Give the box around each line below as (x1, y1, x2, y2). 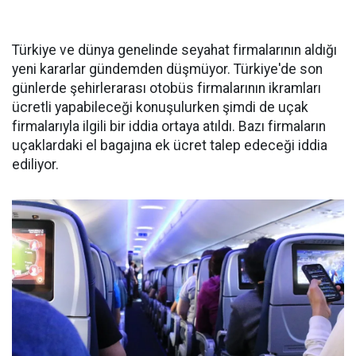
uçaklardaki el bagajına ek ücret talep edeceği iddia (12, 137, 327, 153)
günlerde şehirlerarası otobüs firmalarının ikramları (12, 80, 321, 96)
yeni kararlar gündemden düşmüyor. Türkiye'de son (12, 61, 323, 77)
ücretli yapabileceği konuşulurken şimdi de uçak (12, 99, 308, 115)
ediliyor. (12, 157, 59, 172)
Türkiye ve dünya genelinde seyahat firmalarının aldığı (12, 42, 337, 58)
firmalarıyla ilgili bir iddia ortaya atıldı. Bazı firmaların (12, 118, 326, 134)
